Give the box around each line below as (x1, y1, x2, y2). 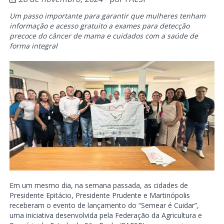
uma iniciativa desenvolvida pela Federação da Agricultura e (9, 210, 202, 220)
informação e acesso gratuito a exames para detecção (9, 20, 189, 30)
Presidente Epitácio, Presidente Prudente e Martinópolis (9, 190, 190, 200)
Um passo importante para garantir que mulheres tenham (9, 10, 205, 20)
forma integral (9, 40, 57, 50)
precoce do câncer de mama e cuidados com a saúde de (9, 30, 198, 40)
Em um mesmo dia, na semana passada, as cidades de (9, 180, 188, 190)
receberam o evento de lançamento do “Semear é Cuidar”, (9, 200, 199, 210)
